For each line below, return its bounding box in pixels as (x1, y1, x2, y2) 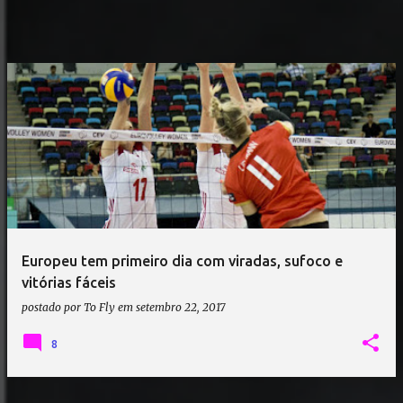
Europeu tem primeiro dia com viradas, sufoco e (22, 253, 343, 269)
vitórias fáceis (22, 274, 116, 291)
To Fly (84, 300, 115, 314)
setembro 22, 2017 (136, 300, 225, 314)
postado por (22, 300, 84, 314)
